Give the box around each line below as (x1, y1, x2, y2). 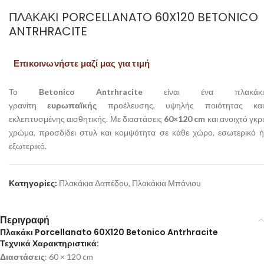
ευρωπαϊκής (47, 100, 97, 111)
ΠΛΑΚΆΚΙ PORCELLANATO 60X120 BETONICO (9, 9, 258, 26)
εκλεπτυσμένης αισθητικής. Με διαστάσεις (9, 114, 164, 124)
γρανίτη (9, 100, 48, 111)
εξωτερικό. (9, 141, 47, 151)
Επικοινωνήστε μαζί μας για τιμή (14, 58, 150, 69)
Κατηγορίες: (9, 178, 57, 189)
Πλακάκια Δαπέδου (59, 178, 128, 189)
